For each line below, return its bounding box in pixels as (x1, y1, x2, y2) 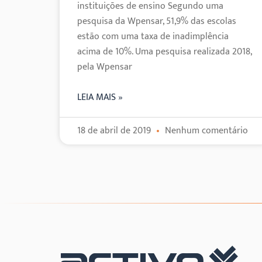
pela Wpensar (77, 58, 132, 75)
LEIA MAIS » (77, 89, 123, 105)
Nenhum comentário (163, 122, 248, 139)
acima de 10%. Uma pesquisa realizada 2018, (77, 43, 251, 60)
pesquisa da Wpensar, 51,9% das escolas (77, 13, 236, 29)
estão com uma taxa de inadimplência (77, 28, 229, 44)
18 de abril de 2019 (77, 122, 153, 139)
